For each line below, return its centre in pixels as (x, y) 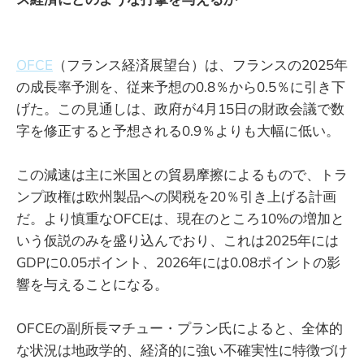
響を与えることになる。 (92, 284)
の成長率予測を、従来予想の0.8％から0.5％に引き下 (181, 87)
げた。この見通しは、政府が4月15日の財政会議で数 (180, 109)
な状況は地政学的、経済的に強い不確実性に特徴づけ (182, 350)
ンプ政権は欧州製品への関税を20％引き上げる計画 (176, 197)
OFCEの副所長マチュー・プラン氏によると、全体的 (180, 328)
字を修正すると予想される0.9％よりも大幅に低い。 (178, 131)
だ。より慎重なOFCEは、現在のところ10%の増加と (180, 219)
